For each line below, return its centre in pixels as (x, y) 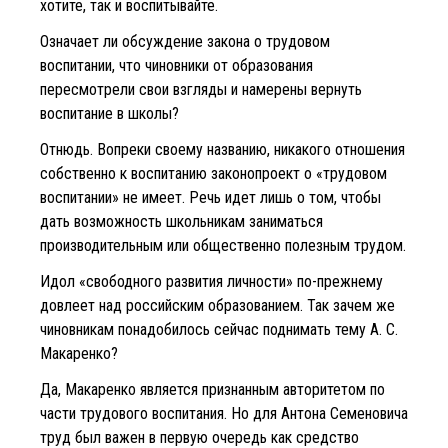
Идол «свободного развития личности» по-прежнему (211, 281)
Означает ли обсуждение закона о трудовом (185, 41)
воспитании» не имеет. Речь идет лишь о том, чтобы (210, 197)
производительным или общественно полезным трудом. (223, 245)
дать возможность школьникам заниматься (181, 221)
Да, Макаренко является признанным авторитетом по (212, 389)
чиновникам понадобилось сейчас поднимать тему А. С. (219, 329)
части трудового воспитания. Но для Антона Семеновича (224, 413)
